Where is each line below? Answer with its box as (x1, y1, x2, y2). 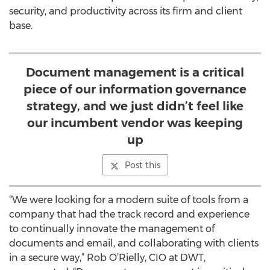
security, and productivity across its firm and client (9, 5, 242, 17)
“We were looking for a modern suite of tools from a (9, 194, 248, 206)
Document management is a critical (26, 65, 244, 80)
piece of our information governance (24, 82, 246, 96)
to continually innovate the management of (9, 223, 215, 234)
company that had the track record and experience (9, 209, 250, 220)
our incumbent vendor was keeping (27, 116, 243, 130)
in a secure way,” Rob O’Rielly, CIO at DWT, (9, 252, 206, 263)
